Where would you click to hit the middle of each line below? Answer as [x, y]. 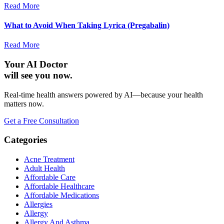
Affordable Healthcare [59, 186]
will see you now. [38, 75]
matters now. [24, 103]
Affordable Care [50, 177]
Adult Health [44, 168]
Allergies [38, 204]
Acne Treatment [49, 159]
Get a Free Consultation [41, 120]
